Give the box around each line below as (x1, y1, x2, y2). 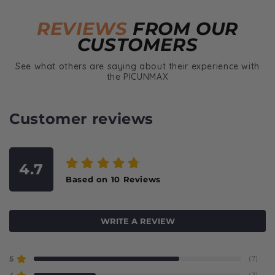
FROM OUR (133, 17, 239, 39)
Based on (66, 174, 111, 184)
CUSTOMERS (77, 33, 198, 55)
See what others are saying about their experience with (15, 60, 260, 72)
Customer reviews (9, 109, 154, 128)
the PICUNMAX (106, 71, 169, 82)
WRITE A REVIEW (100, 215, 175, 226)
